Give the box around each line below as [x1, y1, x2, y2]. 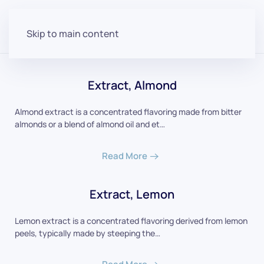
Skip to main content [27, 27, 119, 40]
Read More [102, 149, 147, 162]
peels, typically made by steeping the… [15, 227, 160, 239]
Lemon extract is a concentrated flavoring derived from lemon [15, 214, 247, 226]
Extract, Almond [87, 77, 177, 93]
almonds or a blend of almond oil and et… [15, 118, 165, 130]
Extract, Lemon [90, 186, 174, 202]
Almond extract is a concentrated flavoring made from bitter [15, 106, 242, 117]
